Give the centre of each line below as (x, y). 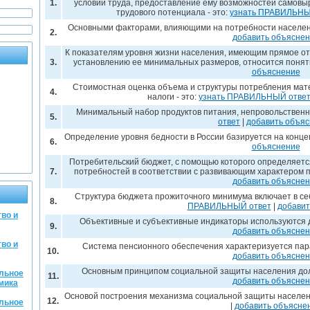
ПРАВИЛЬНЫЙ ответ (229, 206)
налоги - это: (173, 97)
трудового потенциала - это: (173, 12)
